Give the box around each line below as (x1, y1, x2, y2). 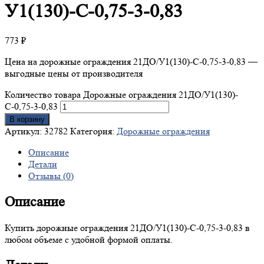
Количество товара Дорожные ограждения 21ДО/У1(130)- (5, 89, 238, 101)
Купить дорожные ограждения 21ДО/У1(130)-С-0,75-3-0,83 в (5, 222, 250, 234)
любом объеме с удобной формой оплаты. (5, 234, 173, 246)
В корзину (9, 115, 45, 124)
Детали (28, 159, 57, 170)
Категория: (70, 126, 117, 137)
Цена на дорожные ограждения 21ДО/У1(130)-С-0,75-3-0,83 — (5, 56, 258, 68)
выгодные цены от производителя (5, 68, 143, 80)
